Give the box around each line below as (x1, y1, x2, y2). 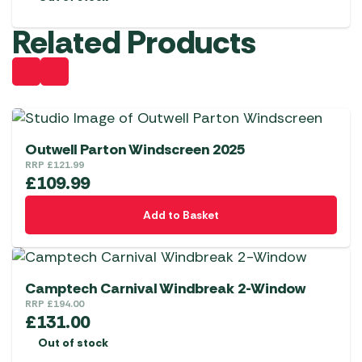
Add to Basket (143, 208, 219, 223)
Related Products (12, 21, 256, 64)
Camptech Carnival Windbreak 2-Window (25, 279, 305, 299)
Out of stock (38, 335, 108, 351)
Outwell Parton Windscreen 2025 (25, 140, 245, 160)
